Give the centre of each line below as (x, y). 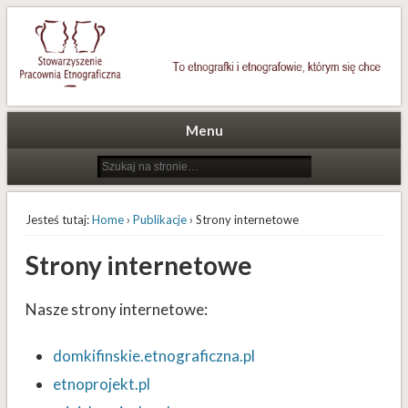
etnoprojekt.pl (101, 384)
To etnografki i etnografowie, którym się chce (115, 9)
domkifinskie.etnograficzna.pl (153, 356)
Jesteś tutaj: (57, 220)
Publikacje (159, 220)
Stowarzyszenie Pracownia (207, 36)
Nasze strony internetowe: (116, 310)
